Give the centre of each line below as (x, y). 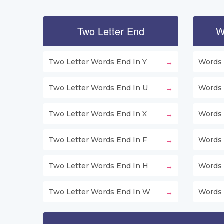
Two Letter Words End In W (99, 192)
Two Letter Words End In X (98, 114)
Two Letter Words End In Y (98, 62)
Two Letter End (111, 31)
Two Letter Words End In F (98, 140)
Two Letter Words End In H (98, 166)
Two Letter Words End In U (98, 88)
